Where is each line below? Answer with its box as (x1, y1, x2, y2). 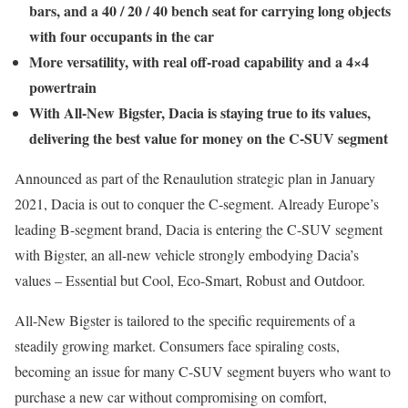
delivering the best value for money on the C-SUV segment (29, 127, 388, 148)
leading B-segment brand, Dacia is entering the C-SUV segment (15, 219, 382, 239)
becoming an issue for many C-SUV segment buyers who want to (15, 362, 391, 381)
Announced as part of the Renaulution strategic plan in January (15, 168, 375, 188)
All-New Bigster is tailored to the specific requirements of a (15, 311, 355, 330)
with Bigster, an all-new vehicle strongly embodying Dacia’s (15, 245, 359, 264)
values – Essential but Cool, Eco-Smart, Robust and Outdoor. (15, 270, 365, 290)
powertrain (29, 76, 97, 97)
